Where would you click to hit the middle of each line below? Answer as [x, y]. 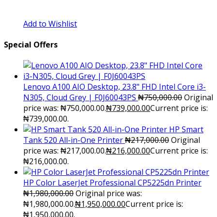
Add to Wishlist [50, 23]
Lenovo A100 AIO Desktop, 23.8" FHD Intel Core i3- [115, 87]
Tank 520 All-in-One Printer [73, 140]
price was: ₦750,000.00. [65, 108]
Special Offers [31, 45]
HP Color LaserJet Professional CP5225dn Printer [112, 183]
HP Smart [186, 130]
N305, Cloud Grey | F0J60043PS [80, 98]
